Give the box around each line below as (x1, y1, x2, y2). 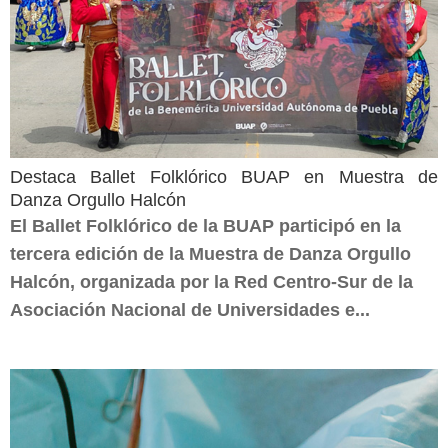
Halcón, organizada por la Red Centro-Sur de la (10, 272, 413, 292)
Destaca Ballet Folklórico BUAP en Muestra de (10, 167, 438, 187)
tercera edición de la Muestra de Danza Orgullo (10, 244, 411, 264)
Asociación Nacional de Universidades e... (10, 300, 370, 320)
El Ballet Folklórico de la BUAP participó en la (10, 216, 401, 236)
